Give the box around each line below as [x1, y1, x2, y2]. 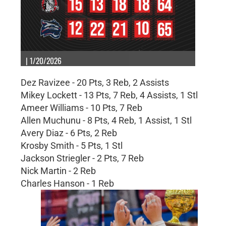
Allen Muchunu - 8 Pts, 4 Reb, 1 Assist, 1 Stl [20, 115, 192, 126]
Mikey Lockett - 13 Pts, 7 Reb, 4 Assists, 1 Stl [20, 89, 198, 100]
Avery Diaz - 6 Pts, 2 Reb [20, 127, 117, 138]
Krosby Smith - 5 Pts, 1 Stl [20, 140, 123, 151]
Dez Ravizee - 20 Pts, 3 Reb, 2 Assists [20, 77, 169, 88]
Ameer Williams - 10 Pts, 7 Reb [20, 102, 142, 113]
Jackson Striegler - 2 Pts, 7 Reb [20, 152, 144, 163]
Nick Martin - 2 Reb [20, 165, 96, 176]
